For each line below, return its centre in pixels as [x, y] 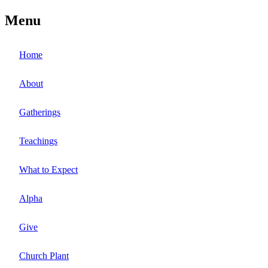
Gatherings [40, 112]
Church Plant [44, 255]
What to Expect [48, 169]
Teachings [38, 141]
